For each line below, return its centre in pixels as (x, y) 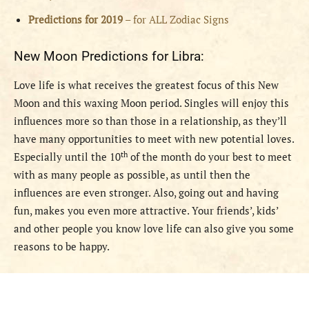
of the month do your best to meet (210, 157)
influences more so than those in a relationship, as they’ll (150, 121)
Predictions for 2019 (76, 20)
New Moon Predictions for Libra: (109, 57)
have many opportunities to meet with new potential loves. (154, 139)
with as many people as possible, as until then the (132, 175)
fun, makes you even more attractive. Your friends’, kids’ (146, 211)
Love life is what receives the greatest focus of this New (146, 85)
